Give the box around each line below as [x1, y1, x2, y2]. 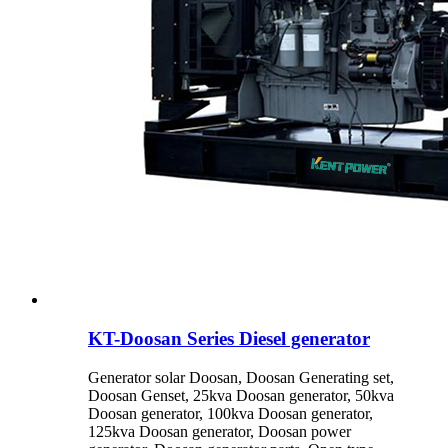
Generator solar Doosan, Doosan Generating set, [88, 368, 394, 386]
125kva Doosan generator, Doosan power [88, 422, 351, 440]
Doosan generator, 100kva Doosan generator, [88, 404, 373, 422]
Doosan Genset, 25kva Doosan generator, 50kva [88, 386, 394, 404]
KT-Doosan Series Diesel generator [88, 327, 370, 349]
